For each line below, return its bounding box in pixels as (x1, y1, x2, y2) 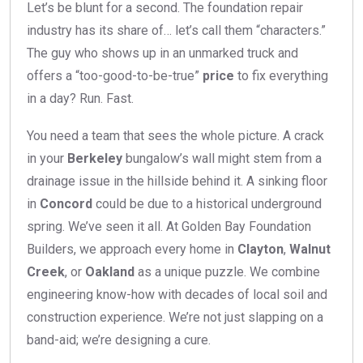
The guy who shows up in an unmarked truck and (27, 45, 298, 61)
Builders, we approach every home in (27, 241, 237, 257)
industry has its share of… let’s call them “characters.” (27, 22, 326, 38)
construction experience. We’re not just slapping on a (27, 309, 323, 325)
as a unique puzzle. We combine (135, 263, 320, 280)
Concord (40, 195, 92, 211)
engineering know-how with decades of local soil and (27, 286, 327, 302)
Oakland (85, 263, 135, 280)
